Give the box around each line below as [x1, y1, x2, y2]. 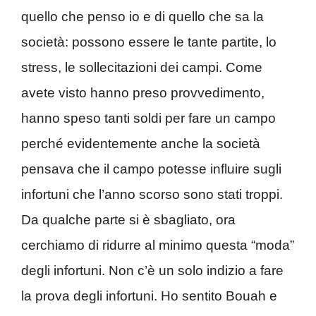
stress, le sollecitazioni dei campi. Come [21, 60, 262, 75]
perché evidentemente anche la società [21, 136, 260, 152]
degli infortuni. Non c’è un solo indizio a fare [21, 263, 284, 279]
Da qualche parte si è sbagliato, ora [21, 212, 236, 228]
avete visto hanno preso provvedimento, [21, 85, 265, 101]
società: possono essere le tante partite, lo [21, 35, 276, 50]
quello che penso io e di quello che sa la [21, 9, 264, 25]
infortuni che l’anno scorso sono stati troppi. [21, 187, 283, 202]
